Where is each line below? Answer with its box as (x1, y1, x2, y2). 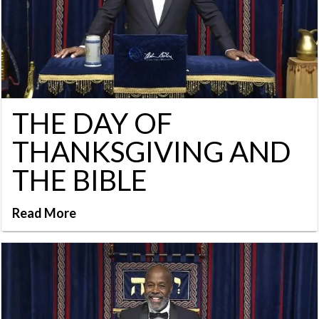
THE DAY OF (12, 106, 172, 141)
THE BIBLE (12, 163, 147, 198)
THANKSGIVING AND (12, 135, 291, 169)
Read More (12, 205, 76, 221)
